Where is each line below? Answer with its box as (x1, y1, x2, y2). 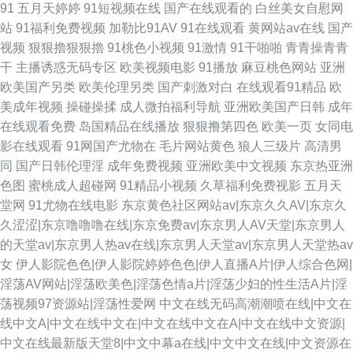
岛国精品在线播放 (79, 120, 180, 133)
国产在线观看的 (164, 2, 252, 15)
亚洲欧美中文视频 (186, 159, 287, 173)
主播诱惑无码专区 (16, 61, 117, 74)
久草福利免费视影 (200, 179, 301, 192)
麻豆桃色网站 (241, 61, 317, 74)
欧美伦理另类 (79, 80, 154, 94)
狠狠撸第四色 (183, 120, 258, 133)
